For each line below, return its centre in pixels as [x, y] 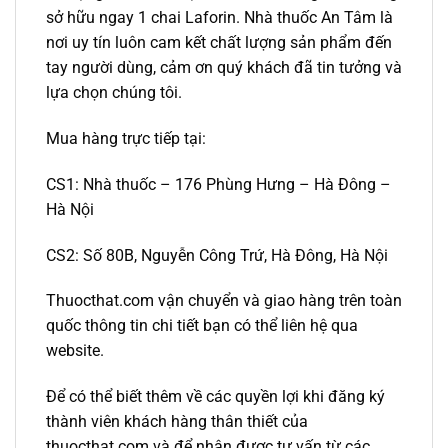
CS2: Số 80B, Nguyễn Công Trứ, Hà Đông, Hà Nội [217, 255]
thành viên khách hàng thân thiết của [177, 422]
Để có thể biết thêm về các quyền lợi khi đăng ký [215, 397]
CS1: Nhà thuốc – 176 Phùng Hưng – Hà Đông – [218, 184]
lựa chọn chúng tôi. [114, 93]
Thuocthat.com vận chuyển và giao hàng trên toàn [224, 301]
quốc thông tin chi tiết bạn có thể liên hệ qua [202, 326]
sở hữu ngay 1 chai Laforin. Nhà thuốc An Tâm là [219, 18]
